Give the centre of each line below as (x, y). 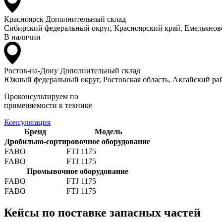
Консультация (27, 122)
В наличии (22, 37)
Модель (108, 131)
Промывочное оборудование (77, 171)
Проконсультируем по (41, 96)
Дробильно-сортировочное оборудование (77, 141)
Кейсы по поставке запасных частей (102, 212)
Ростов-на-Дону (31, 70)
